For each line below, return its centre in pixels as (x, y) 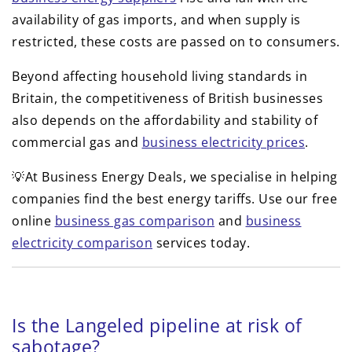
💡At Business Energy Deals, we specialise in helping (175, 177)
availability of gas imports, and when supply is (156, 20)
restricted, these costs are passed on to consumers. (176, 42)
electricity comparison (82, 243)
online (33, 221)
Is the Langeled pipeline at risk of (157, 326)
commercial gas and (77, 143)
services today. (201, 243)
